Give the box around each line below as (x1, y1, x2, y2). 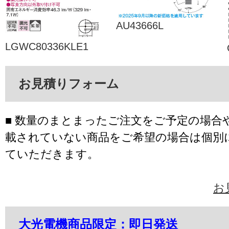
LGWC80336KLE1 (5, 40, 88, 52)
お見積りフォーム (18, 76, 119, 90)
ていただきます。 (5, 147, 99, 161)
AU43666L (116, 19, 164, 31)
